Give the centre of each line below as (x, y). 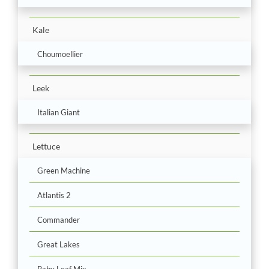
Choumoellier (60, 54)
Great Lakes (59, 244)
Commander (59, 219)
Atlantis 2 (54, 195)
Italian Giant (59, 112)
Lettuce (46, 146)
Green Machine (64, 170)
